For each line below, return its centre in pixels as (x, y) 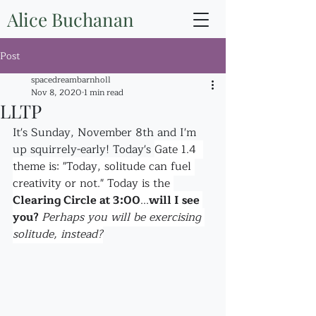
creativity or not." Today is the (93, 183)
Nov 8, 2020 (56, 92)
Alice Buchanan (71, 19)
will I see (176, 200)
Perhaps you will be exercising (123, 217)
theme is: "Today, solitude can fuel (104, 166)
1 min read (104, 92)
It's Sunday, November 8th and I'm (106, 133)
